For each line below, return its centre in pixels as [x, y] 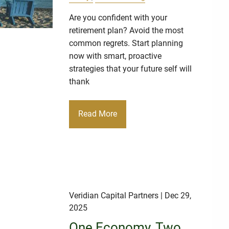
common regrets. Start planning [126, 43]
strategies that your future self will [131, 68]
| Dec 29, [175, 196]
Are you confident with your [118, 17]
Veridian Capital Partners [114, 196]
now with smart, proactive [116, 56]
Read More [98, 114]
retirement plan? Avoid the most [127, 30]
